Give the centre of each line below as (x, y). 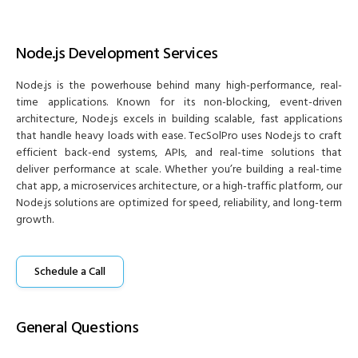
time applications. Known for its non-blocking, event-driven (179, 102)
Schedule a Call (70, 272)
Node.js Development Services (117, 54)
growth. (35, 220)
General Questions (78, 328)
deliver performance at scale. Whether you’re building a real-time (179, 169)
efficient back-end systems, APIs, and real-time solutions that (179, 153)
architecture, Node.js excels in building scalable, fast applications (179, 119)
